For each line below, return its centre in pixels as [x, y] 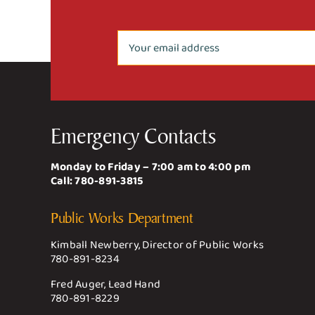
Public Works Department [122, 217]
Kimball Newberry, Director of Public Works [157, 245]
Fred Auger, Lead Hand [105, 284]
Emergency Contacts [133, 135]
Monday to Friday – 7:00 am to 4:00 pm [150, 167]
